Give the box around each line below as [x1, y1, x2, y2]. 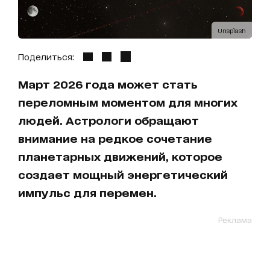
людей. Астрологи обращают [18, 113, 199, 127]
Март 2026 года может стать [18, 77, 198, 91]
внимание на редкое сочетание [18, 131, 212, 145]
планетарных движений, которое [18, 149, 222, 163]
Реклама [218, 215, 252, 225]
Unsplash [218, 27, 246, 34]
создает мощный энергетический [18, 168, 228, 181]
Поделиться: [18, 51, 74, 62]
